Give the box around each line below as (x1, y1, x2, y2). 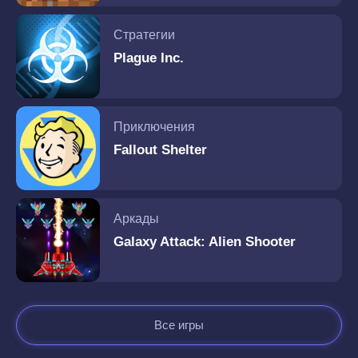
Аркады (113, 211, 159, 225)
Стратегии (113, 27, 175, 42)
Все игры (154, 317, 204, 332)
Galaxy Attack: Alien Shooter (113, 233, 296, 249)
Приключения (113, 119, 195, 133)
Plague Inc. (113, 50, 184, 66)
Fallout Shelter (113, 141, 207, 157)
